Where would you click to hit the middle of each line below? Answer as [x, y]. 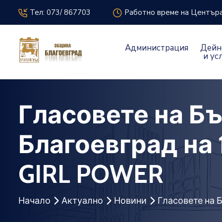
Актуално [82, 200]
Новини [130, 200]
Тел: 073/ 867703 [60, 12]
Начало [34, 200]
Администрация [157, 48]
